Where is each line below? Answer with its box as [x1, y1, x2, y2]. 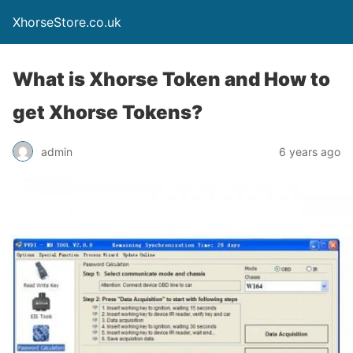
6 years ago [279, 144, 340, 158]
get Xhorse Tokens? [13, 101, 203, 124]
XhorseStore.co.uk [13, 14, 121, 30]
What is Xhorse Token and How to [13, 68, 330, 91]
